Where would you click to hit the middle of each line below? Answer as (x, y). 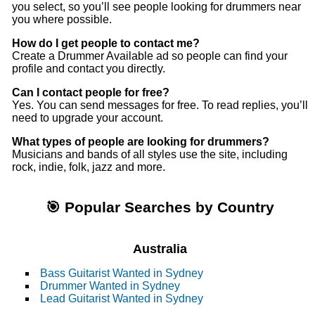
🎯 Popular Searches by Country (160, 207)
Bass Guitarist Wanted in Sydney (122, 274)
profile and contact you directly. (89, 69)
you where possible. (62, 20)
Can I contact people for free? (91, 93)
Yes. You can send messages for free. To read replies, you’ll (160, 105)
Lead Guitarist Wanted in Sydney (122, 299)
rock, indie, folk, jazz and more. (89, 167)
